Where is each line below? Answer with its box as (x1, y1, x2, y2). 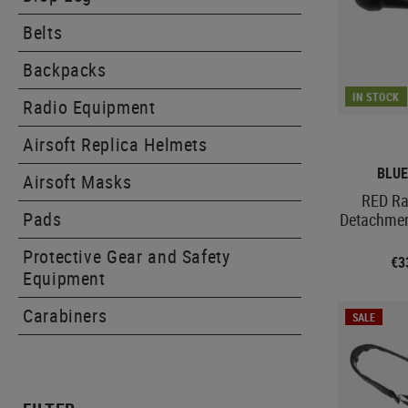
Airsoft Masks (23, 169, 132, 194)
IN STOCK (352, 88, 401, 104)
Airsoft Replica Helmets (23, 132, 208, 157)
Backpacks (23, 57, 107, 82)
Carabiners (23, 303, 107, 328)
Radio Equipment (23, 95, 156, 119)
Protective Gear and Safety (23, 244, 230, 269)
